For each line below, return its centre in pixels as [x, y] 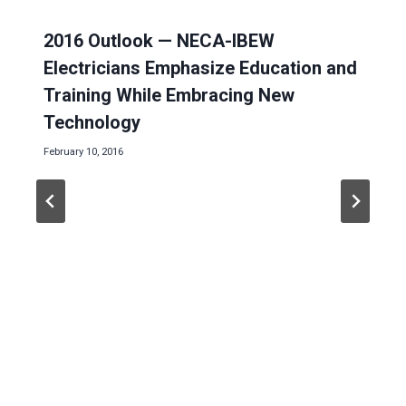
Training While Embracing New [169, 96]
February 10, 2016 [83, 152]
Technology [92, 123]
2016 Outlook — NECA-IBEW [159, 41]
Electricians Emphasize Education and [200, 68]
